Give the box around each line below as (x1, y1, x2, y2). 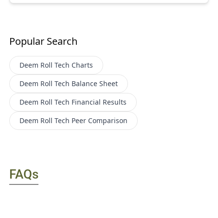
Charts (72, 60, 93, 70)
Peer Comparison (72, 115, 128, 125)
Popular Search (9, 34, 78, 48)
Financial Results (72, 97, 127, 107)
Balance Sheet (72, 78, 118, 88)
